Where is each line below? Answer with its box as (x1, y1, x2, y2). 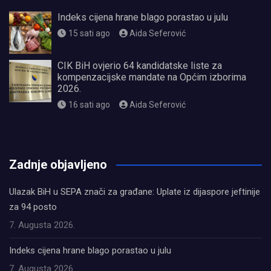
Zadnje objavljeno (9, 157, 107, 172)
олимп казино (9, 140, 67, 151)
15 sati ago (68, 28, 110, 39)
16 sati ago (68, 100, 110, 110)
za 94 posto (9, 201, 57, 213)
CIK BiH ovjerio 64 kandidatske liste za (57, 60, 222, 72)
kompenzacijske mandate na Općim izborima (57, 71, 246, 83)
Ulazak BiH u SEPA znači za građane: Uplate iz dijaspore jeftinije (9, 186, 260, 198)
